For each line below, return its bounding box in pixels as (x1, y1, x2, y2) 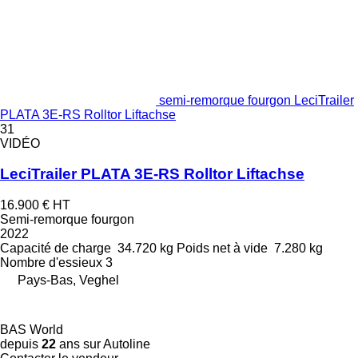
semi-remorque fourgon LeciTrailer (159, 93, 354, 107)
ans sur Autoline (56, 337, 150, 351)
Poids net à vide (177, 241, 268, 255)
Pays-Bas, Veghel (18, 273, 119, 287)
